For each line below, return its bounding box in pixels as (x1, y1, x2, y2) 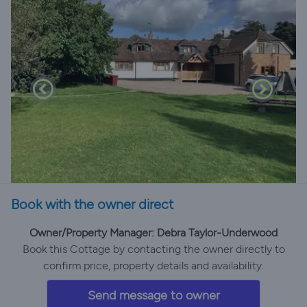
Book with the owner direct (11, 196, 173, 212)
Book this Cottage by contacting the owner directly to (22, 243, 285, 256)
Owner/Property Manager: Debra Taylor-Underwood (29, 226, 278, 239)
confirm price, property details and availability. (43, 259, 264, 272)
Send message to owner (87, 288, 220, 303)
